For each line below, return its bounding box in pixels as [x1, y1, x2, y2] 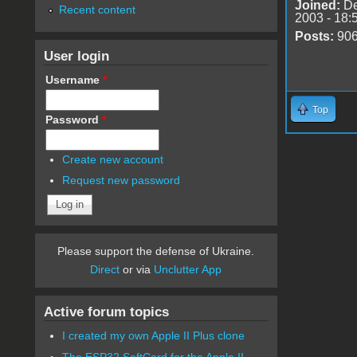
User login [43, 47, 109, 64]
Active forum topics [43, 304, 169, 320]
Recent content [58, 2, 135, 16]
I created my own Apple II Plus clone [62, 329, 245, 343]
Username [45, 73, 103, 86]
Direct [90, 263, 120, 277]
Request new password [62, 174, 181, 187]
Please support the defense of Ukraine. [57, 245, 255, 258]
